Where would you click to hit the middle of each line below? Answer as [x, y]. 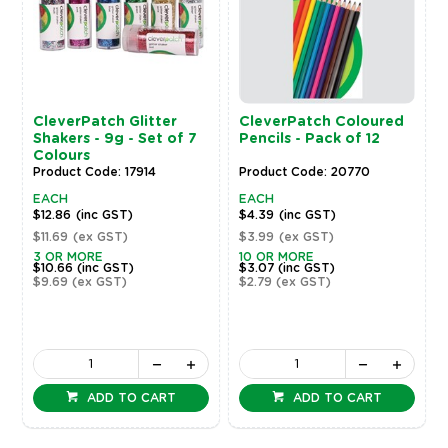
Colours [61, 156]
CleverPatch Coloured [322, 122]
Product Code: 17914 [94, 172]
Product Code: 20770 [305, 172]
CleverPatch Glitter [104, 122]
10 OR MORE [277, 257]
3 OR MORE [67, 257]
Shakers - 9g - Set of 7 [114, 139]
